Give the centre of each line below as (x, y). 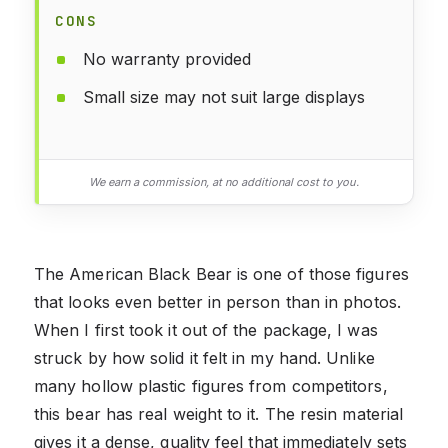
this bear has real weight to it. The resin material (219, 413)
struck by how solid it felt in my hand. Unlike (204, 357)
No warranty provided (167, 58)
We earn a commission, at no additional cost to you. (224, 181)
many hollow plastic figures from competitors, (211, 385)
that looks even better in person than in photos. (217, 301)
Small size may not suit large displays (224, 96)
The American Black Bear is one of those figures (221, 273)
